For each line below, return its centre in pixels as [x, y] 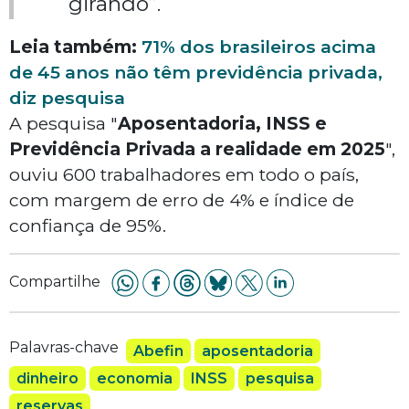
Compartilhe [55, 282]
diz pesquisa [67, 98]
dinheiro [47, 379]
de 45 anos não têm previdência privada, [196, 73]
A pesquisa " [63, 124]
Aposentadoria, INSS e [222, 124]
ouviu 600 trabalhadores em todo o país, [184, 175]
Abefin [158, 351]
